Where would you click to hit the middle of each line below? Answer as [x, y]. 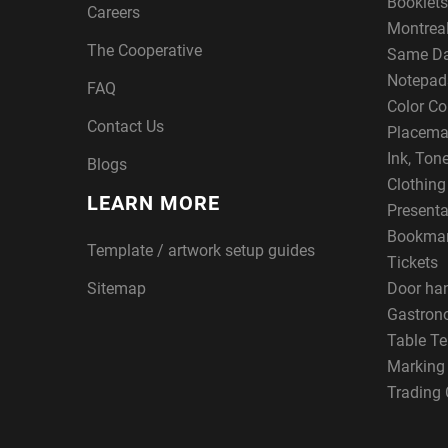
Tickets [412, 262]
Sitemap [116, 288]
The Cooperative [144, 50]
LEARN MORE [153, 202]
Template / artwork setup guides [201, 250]
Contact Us [125, 126]
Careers [113, 12]
